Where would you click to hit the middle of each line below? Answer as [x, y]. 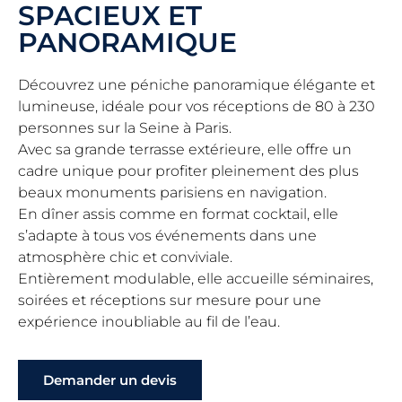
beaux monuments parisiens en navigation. [172, 193]
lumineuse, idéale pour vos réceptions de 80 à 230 [197, 107]
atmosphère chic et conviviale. [125, 258]
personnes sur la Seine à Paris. [125, 128]
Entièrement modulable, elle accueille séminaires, [196, 279]
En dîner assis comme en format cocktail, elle [178, 214]
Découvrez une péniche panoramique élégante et [197, 85]
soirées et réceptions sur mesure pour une [170, 301]
